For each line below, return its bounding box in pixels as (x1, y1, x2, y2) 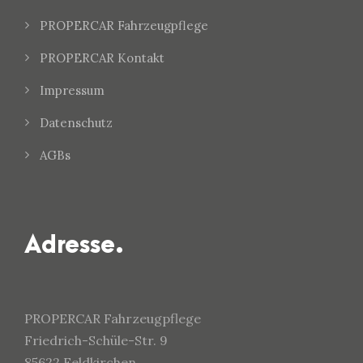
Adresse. (24, 233, 124, 259)
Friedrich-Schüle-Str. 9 (24, 332, 168, 349)
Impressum (40, 83, 105, 99)
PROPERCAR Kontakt (40, 50, 164, 66)
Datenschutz (40, 115, 113, 131)
